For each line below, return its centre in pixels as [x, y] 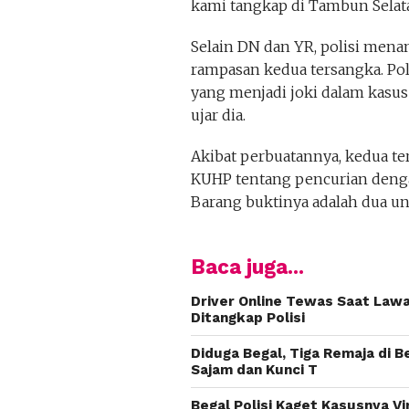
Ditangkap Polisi [247, 318]
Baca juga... [247, 267]
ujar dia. [218, 115]
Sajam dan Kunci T [254, 370]
